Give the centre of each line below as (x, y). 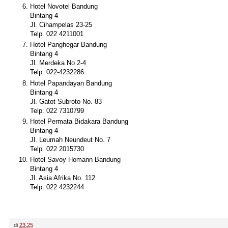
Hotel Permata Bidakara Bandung (79, 122)
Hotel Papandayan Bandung (71, 83)
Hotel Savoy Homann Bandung (75, 160)
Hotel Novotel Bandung (64, 7)
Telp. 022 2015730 (57, 149)
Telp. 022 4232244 (57, 187)
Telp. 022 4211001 (57, 34)
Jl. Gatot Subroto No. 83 (66, 101)
